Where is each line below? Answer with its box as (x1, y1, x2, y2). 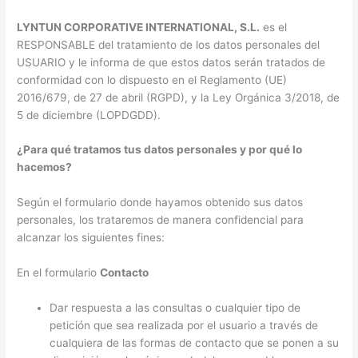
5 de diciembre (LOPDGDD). (17, 108, 161, 121)
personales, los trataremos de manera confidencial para (17, 213, 304, 227)
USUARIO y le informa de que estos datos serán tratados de (17, 55, 326, 69)
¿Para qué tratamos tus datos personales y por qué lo (17, 143, 303, 157)
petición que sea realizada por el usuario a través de (50, 319, 319, 332)
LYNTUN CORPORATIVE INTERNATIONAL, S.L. (17, 20, 261, 34)
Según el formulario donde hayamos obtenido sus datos (17, 196, 304, 209)
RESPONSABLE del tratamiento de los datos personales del (17, 38, 320, 51)
